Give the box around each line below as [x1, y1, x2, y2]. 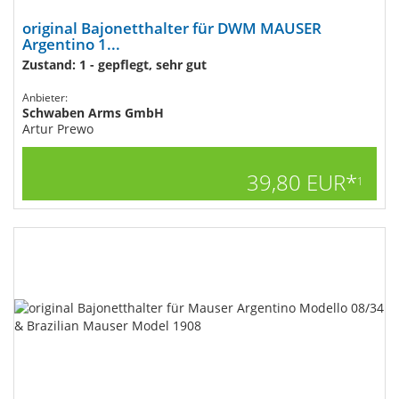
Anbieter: [22, 90, 68, 105]
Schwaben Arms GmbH [22, 104, 164, 121]
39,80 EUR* [247, 167, 357, 197]
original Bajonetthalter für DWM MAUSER [22, 18, 322, 38]
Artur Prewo [22, 120, 94, 137]
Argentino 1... [22, 34, 120, 54]
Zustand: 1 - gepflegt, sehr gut [22, 56, 207, 73]
